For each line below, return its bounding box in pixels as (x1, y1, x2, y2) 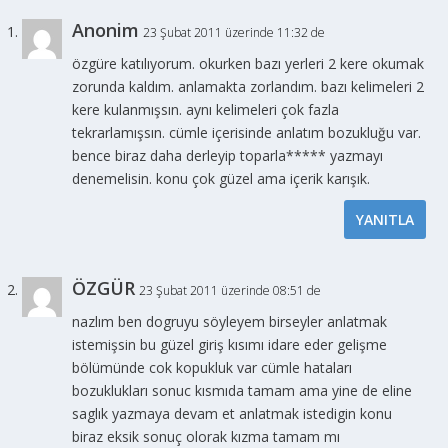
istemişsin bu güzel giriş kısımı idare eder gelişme (72, 335, 388, 355)
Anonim (72, 18, 140, 43)
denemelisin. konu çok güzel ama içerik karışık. (72, 169, 371, 189)
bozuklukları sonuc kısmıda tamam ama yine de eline (72, 381, 413, 401)
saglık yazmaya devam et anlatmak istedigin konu (72, 404, 393, 424)
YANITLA (355, 210, 414, 230)
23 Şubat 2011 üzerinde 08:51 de (139, 282, 322, 300)
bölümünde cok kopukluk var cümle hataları (72, 358, 353, 378)
